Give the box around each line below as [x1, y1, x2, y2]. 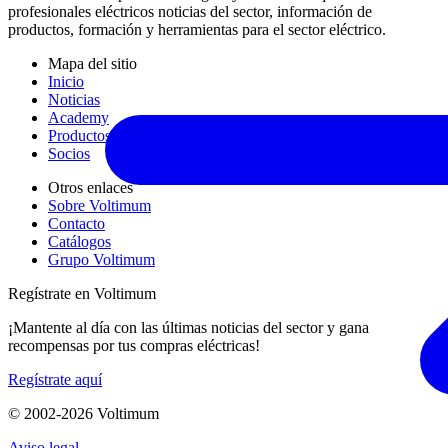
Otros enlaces [48, 179, 133, 197]
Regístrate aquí [8, 371, 102, 389]
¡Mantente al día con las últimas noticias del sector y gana [8, 319, 369, 337]
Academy [48, 109, 109, 127]
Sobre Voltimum [48, 197, 151, 215]
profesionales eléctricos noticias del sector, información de [8, 3, 372, 21]
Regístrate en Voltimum [8, 285, 156, 303]
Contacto [48, 215, 105, 233]
